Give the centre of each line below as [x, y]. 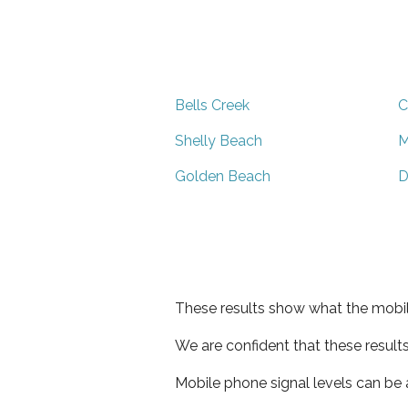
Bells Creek [212, 105]
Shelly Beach [219, 140]
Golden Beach [223, 176]
